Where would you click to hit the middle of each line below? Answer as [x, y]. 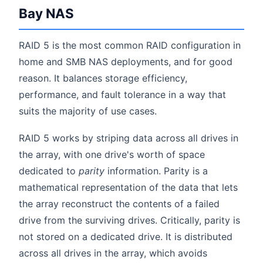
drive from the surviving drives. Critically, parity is [129, 220]
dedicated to [49, 171]
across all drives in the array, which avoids [113, 253]
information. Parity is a [156, 171]
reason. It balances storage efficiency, [103, 78]
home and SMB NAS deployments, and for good [126, 62]
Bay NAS [46, 13]
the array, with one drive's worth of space [112, 154]
